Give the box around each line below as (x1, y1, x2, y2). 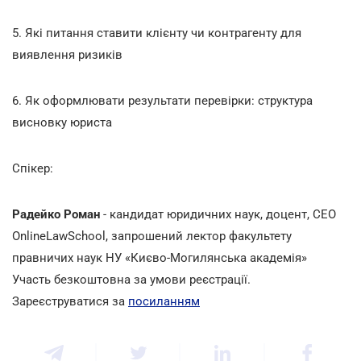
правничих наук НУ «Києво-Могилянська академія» (12, 250, 307, 265)
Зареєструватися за (12, 293, 128, 309)
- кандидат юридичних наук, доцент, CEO (103, 206, 336, 222)
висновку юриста (12, 114, 112, 130)
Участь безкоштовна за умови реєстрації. (12, 272, 251, 287)
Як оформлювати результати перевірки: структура (22, 93, 313, 108)
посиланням (128, 293, 200, 309)
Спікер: (12, 160, 53, 176)
